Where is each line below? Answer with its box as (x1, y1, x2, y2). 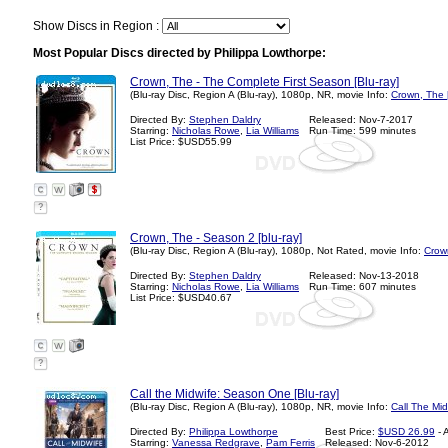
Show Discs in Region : (33, 19, 162, 33)
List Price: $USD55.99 (130, 136, 232, 147)
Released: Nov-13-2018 (309, 270, 419, 281)
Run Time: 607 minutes (309, 281, 416, 292)
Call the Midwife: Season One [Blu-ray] (130, 387, 339, 401)
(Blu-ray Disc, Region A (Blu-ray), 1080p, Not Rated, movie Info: (130, 245, 424, 256)
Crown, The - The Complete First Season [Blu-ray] (130, 75, 399, 89)
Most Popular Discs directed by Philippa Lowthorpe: (33, 46, 326, 60)
